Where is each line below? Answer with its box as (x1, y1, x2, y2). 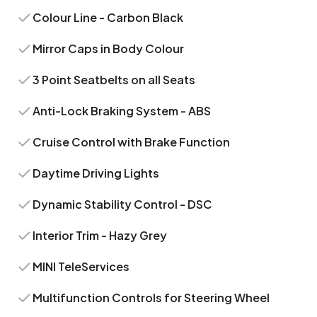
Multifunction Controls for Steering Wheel (33, 290, 270, 305)
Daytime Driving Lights (33, 166, 160, 180)
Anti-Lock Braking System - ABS (33, 103, 212, 118)
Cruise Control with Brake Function (33, 134, 231, 149)
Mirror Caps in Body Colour (33, 41, 185, 56)
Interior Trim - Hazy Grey (33, 228, 168, 243)
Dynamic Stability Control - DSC (33, 197, 213, 212)
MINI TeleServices (33, 259, 130, 274)
